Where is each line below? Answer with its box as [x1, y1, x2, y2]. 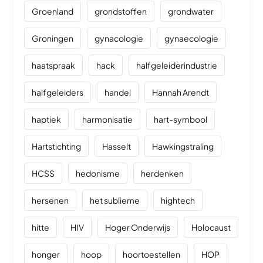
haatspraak [32, 59, 75, 70]
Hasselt [102, 140, 131, 151]
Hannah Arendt [152, 86, 209, 97]
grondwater [168, 5, 214, 16]
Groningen [32, 32, 73, 43]
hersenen [32, 194, 69, 205]
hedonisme [76, 167, 120, 178]
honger [32, 248, 60, 259]
